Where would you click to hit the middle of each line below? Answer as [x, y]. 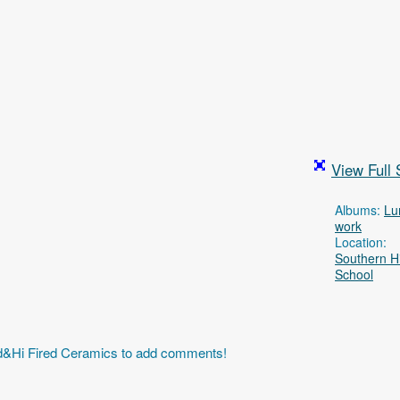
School [354, 274]
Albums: [359, 209]
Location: [361, 242]
